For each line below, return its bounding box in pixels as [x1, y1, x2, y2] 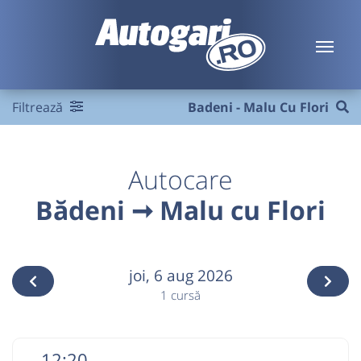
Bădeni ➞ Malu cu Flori [35, 193, 326, 227]
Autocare [128, 162, 233, 197]
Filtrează [12, 98, 66, 116]
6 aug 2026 [153, 264, 233, 286]
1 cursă [160, 287, 201, 304]
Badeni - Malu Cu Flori [187, 98, 329, 116]
